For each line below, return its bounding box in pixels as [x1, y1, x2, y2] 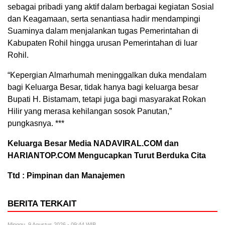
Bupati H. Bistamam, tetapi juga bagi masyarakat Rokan [8, 95, 206, 103]
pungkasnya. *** [8, 119, 64, 128]
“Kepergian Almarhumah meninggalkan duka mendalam [8, 71, 206, 79]
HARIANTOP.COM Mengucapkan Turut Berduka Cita [8, 151, 206, 160]
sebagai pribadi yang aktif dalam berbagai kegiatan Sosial [8, 3, 214, 11]
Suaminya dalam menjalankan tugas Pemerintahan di [8, 27, 198, 35]
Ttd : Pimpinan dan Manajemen [8, 171, 125, 180]
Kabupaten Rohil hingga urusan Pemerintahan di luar [8, 39, 197, 47]
